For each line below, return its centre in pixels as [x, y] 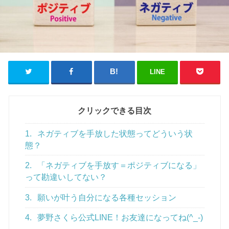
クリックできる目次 [114, 110]
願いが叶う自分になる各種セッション [106, 197]
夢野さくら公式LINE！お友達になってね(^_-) [119, 218]
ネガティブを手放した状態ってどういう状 [114, 133]
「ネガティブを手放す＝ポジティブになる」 [118, 166]
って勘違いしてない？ [66, 177]
